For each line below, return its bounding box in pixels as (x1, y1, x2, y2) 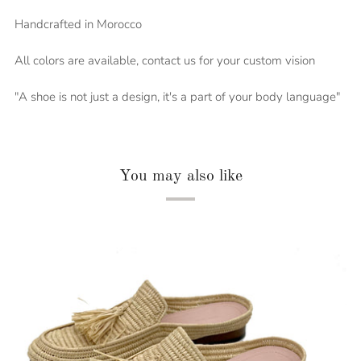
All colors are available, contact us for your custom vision (15, 52, 315, 68)
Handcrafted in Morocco (15, 16, 142, 32)
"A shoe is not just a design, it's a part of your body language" (15, 89, 340, 105)
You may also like (118, 168, 243, 185)
